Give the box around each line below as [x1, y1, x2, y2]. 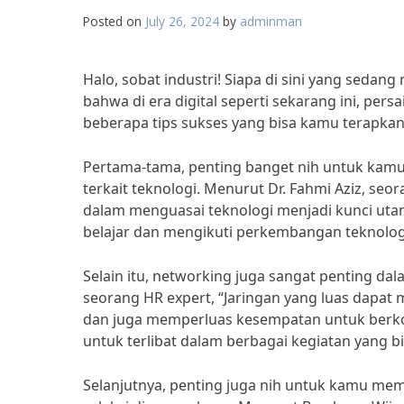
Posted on [83, 13, 145, 30]
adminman [240, 13, 302, 30]
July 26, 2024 [145, 13, 219, 30]
